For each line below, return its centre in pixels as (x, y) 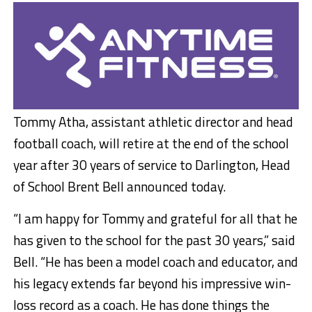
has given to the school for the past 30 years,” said (154, 240)
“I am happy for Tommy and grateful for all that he (155, 218)
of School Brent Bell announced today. (119, 186)
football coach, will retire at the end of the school (151, 143)
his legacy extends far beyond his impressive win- (152, 283)
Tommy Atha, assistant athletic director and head (153, 121)
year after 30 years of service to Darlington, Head (151, 164)
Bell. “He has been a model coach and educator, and (155, 261)
